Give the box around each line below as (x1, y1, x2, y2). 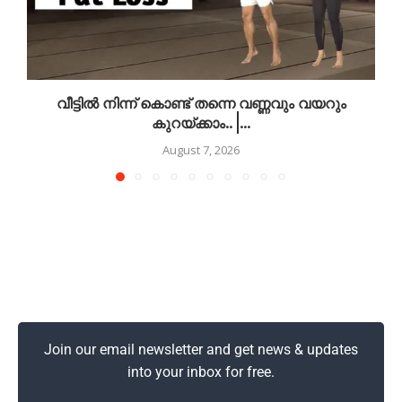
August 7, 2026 (162, 141, 240, 158)
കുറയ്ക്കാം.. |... (152, 115, 250, 134)
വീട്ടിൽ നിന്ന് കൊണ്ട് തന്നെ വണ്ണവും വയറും (56, 95, 346, 114)
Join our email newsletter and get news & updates (44, 340, 358, 358)
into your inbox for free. (127, 363, 275, 380)
